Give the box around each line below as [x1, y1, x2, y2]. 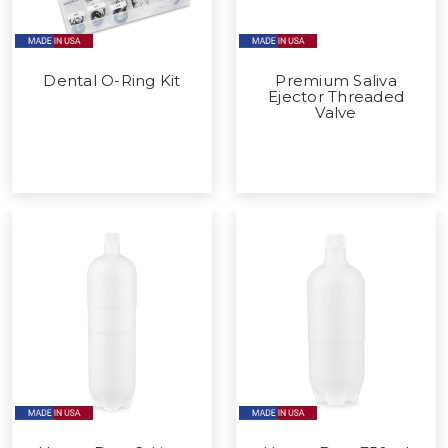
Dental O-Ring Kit [43, 70, 181, 90]
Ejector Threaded [268, 86, 404, 106]
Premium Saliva [275, 70, 397, 90]
